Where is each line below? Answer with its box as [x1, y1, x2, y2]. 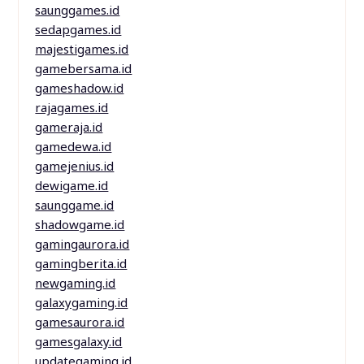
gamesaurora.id [35, 314, 125, 331]
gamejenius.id [35, 158, 115, 175]
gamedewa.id [35, 138, 112, 155]
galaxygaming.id [35, 294, 128, 311]
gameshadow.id [35, 80, 124, 97]
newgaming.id [35, 275, 116, 292]
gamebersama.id [35, 60, 132, 77]
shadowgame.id [35, 216, 125, 233]
